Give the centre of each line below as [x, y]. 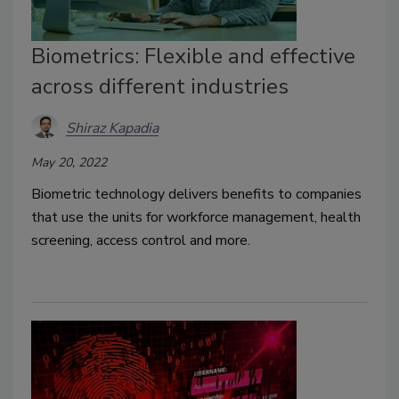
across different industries [160, 87]
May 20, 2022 [69, 163]
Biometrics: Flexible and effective [193, 57]
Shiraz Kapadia [112, 128]
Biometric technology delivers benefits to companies [196, 195]
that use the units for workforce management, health [196, 218]
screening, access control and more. [141, 241]
